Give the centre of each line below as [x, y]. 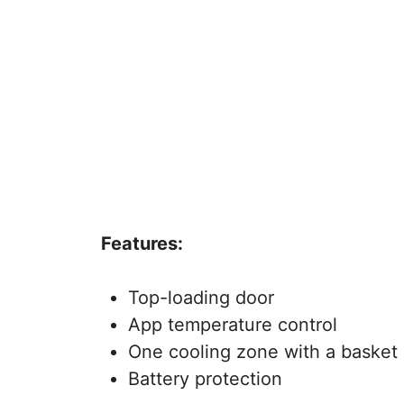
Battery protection [205, 378]
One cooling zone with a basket [263, 351]
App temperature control [233, 324]
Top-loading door [201, 297]
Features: [142, 243]
